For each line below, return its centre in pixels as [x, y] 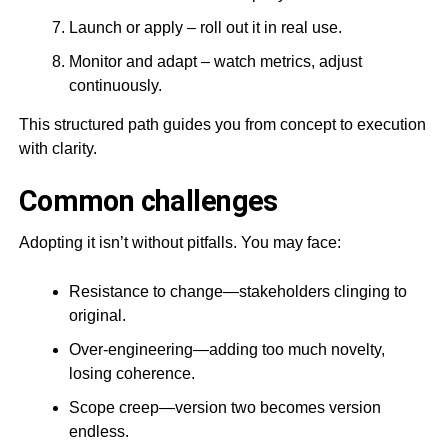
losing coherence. [131, 373]
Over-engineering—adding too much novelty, [226, 349]
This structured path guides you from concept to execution [222, 124]
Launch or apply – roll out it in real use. [205, 27]
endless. [98, 431]
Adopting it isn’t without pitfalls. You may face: [179, 242]
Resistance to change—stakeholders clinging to [237, 291]
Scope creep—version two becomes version [224, 407]
